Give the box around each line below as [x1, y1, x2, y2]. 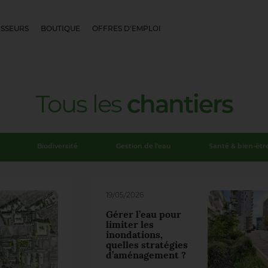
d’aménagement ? [105, 251, 186, 261]
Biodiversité [36, 143, 78, 150]
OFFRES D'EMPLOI [92, 25, 162, 33]
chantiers [121, 94, 233, 118]
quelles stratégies [105, 240, 188, 251]
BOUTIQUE [41, 25, 81, 33]
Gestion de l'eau [115, 143, 170, 150]
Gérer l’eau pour [105, 210, 181, 220]
